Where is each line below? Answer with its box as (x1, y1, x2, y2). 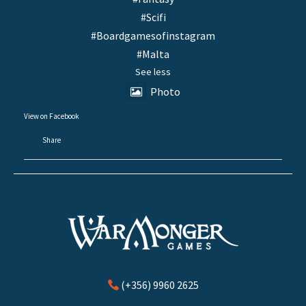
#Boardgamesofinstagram (91, 29, 215, 43)
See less (135, 66, 171, 79)
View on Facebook (24, 111, 79, 122)
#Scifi (140, 10, 166, 25)
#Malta (137, 47, 169, 61)
